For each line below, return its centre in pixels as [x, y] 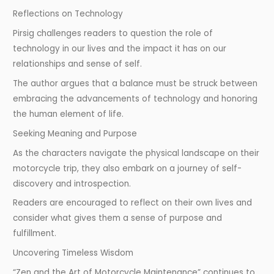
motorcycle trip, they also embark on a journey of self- [128, 168]
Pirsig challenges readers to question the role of [113, 34]
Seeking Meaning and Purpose [75, 133]
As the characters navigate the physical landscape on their [136, 153]
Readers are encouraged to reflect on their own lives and [133, 203]
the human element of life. [68, 114]
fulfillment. [35, 234]
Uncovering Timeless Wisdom [73, 253]
